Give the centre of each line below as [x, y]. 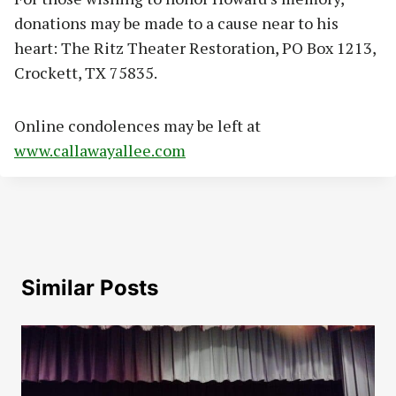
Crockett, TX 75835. [86, 73]
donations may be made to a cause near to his [176, 23]
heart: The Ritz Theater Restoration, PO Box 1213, [195, 48]
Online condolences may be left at [137, 126]
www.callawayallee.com [100, 151]
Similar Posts [90, 288]
